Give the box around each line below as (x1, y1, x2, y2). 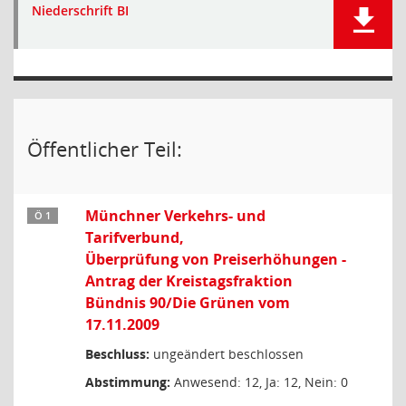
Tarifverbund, (85, 227, 184, 247)
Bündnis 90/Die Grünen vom (85, 293, 290, 313)
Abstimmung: (85, 373, 170, 391)
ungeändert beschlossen (150, 345, 304, 362)
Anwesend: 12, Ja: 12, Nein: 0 (170, 373, 348, 391)
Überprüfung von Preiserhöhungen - (85, 249, 346, 269)
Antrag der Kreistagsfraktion (85, 271, 293, 291)
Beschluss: (85, 345, 150, 362)
